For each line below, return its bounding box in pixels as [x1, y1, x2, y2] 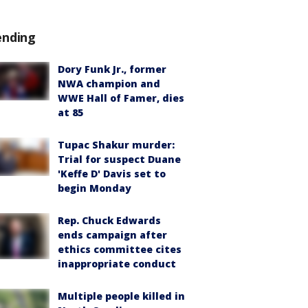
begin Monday [58, 181, 131, 195]
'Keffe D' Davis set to [58, 167, 166, 180]
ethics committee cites [58, 243, 181, 256]
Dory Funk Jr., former [58, 63, 166, 76]
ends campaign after [58, 228, 167, 241]
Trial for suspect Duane [58, 153, 181, 166]
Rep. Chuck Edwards [58, 214, 161, 227]
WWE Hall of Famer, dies [58, 91, 184, 104]
